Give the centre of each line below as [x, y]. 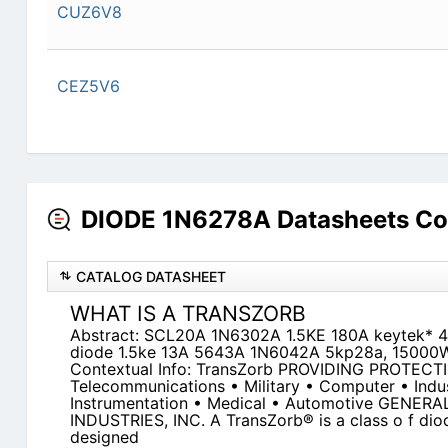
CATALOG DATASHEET [150, 277]
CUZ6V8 [89, 12]
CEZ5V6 [88, 86]
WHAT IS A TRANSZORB [187, 314]
